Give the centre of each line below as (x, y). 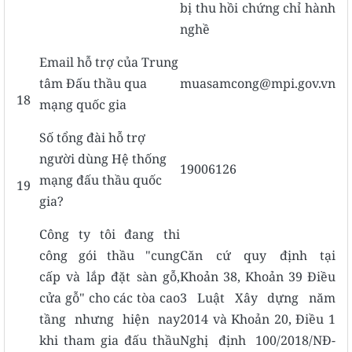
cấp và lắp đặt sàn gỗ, (110, 276)
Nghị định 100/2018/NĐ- (258, 340)
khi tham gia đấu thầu (110, 340)
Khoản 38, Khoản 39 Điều (258, 276)
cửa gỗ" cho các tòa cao (110, 297)
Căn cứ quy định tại (258, 255)
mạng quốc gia (83, 104)
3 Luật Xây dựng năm (258, 297)
